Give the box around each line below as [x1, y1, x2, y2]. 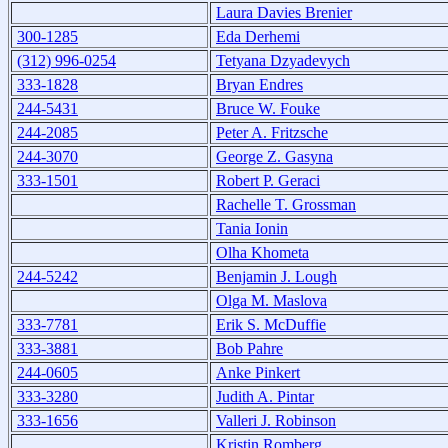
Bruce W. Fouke [216, 99, 320, 117]
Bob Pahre [216, 339, 283, 357]
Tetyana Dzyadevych [216, 51, 350, 69]
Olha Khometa [216, 243, 309, 261]
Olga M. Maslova [216, 291, 327, 309]
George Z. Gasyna [216, 147, 333, 165]
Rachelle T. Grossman [216, 195, 356, 213]
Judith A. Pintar [216, 387, 314, 405]
